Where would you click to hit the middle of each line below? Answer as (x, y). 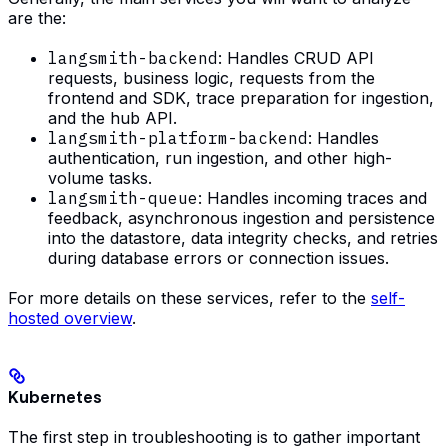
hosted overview (70, 317)
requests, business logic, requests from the (211, 77)
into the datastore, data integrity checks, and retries (243, 237)
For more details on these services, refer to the (189, 297)
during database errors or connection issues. (218, 257)
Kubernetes (55, 397)
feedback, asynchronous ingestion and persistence (241, 217)
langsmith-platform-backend (178, 137)
